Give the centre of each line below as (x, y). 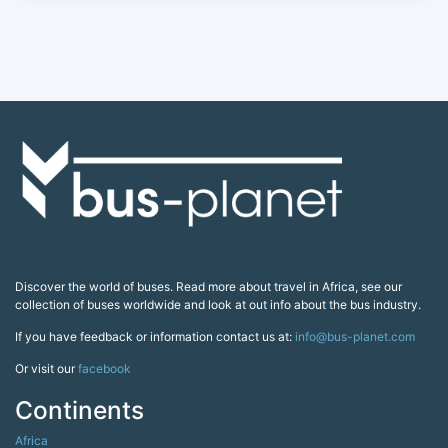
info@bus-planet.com (355, 337)
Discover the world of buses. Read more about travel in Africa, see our (208, 287)
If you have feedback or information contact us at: (155, 337)
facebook (104, 369)
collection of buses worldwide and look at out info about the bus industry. (218, 305)
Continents (79, 410)
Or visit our (46, 369)
